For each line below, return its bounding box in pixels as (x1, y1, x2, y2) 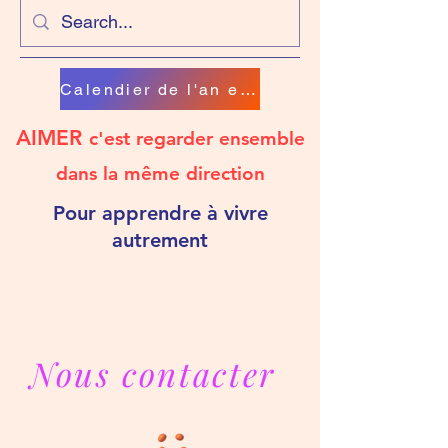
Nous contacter (30, 351, 276, 395)
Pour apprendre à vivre (52, 201, 268, 225)
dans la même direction (55, 162, 265, 185)
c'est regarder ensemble (88, 127, 305, 150)
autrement (112, 228, 208, 252)
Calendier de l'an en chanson (239, 79, 256, 99)
